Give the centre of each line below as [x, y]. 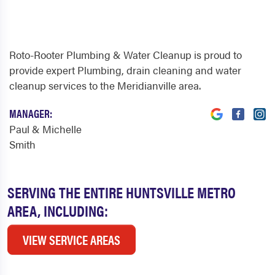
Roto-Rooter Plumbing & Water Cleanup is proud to [126, 55]
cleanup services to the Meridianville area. [105, 86]
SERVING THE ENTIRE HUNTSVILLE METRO [122, 192]
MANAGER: [31, 114]
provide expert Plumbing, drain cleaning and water [125, 70]
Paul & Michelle [45, 129]
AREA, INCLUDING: [58, 211]
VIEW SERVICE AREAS [72, 240]
